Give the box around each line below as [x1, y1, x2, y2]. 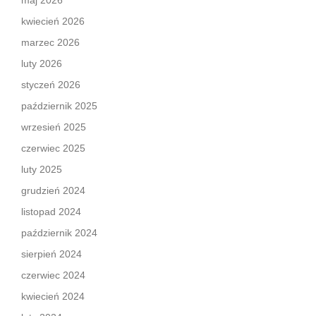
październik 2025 [21, 100, 97, 111]
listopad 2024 [21, 206, 81, 217]
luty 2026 [21, 58, 62, 69]
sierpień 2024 [21, 248, 82, 260]
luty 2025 [21, 164, 62, 175]
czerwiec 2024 [21, 269, 85, 281]
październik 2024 [21, 227, 97, 238]
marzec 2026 [21, 37, 80, 48]
